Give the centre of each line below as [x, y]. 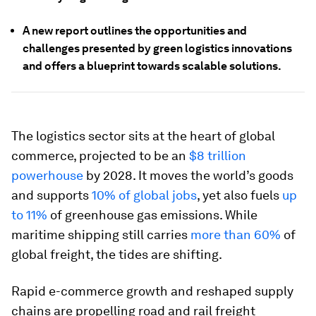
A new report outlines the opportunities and [135, 31]
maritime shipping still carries [101, 235]
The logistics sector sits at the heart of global [143, 136]
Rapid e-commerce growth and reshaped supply [152, 291]
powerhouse [47, 175]
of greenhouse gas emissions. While [152, 215]
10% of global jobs [144, 195]
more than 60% [236, 235]
